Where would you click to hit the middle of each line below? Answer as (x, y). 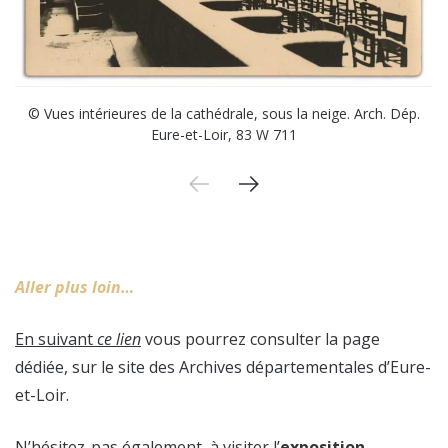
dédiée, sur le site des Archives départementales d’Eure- (223, 366)
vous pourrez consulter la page (260, 338)
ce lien (119, 338)
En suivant (56, 338)
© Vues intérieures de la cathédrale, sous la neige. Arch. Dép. (224, 113)
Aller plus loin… (74, 286)
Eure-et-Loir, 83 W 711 (224, 134)
